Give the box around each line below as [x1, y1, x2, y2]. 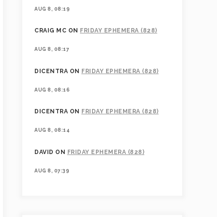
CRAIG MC [34, 27, 66, 34]
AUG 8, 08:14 [34, 127, 70, 133]
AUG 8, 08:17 [34, 46, 69, 52]
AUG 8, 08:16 [34, 86, 70, 93]
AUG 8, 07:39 [34, 167, 69, 173]
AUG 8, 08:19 [34, 5, 70, 12]
